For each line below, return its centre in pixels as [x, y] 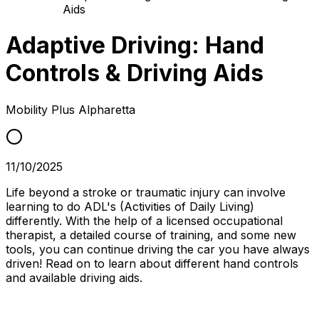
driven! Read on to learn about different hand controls [152, 263]
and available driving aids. [74, 277]
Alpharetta [107, 109]
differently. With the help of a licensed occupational [144, 220]
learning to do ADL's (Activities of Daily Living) [130, 206]
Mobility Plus [42, 109]
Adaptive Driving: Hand [135, 46]
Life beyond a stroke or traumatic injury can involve [146, 192]
